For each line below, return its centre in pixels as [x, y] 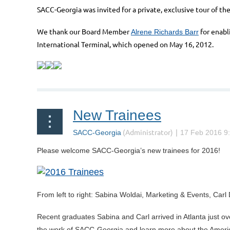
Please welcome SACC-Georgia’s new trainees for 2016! [129, 151]
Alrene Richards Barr [165, 32]
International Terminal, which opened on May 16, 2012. [125, 44]
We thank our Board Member [84, 32]
